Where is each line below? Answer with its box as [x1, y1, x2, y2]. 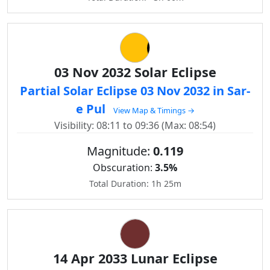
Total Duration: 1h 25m [89, 178, 181, 189]
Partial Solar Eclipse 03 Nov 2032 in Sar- [20, 83, 250, 99]
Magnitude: [87, 143, 153, 159]
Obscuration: [93, 161, 155, 174]
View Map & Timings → [113, 105, 195, 116]
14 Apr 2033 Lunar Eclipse [52, 250, 218, 267]
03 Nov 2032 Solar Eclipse [54, 63, 216, 81]
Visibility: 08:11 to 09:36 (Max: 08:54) [54, 119, 216, 132]
